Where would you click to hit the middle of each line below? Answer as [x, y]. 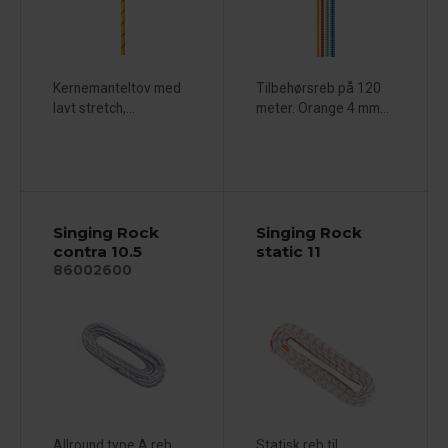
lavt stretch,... [93, 107]
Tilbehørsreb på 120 [318, 87]
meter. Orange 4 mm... [322, 107]
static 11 [288, 252]
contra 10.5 [97, 252]
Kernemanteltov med [116, 87]
